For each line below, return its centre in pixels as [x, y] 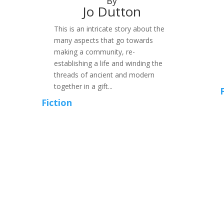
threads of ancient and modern [104, 74]
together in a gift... [83, 86]
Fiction [57, 103]
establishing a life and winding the [108, 63]
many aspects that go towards [104, 40]
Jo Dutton [112, 11]
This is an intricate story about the [109, 28]
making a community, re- [95, 51]
